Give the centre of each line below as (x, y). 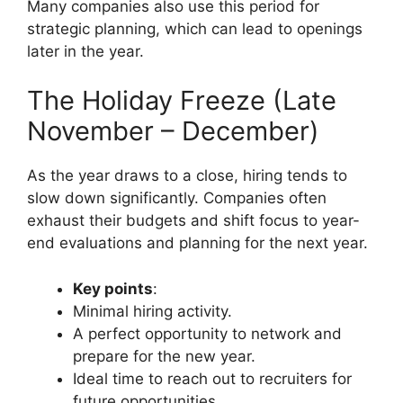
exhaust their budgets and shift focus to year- (193, 220)
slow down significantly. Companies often (177, 198)
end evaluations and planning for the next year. (197, 243)
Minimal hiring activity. (152, 311)
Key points (113, 288)
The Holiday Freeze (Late (182, 100)
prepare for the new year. (164, 356)
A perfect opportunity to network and (207, 333)
